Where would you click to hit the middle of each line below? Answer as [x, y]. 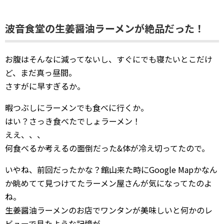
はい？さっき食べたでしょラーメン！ [73, 121]
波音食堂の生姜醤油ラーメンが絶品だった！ [105, 28]
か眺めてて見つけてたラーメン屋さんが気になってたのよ [108, 183]
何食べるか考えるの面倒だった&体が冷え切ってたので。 [107, 148]
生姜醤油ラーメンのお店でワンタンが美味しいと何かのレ [109, 210]
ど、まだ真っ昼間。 [41, 72]
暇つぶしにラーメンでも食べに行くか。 [77, 107]
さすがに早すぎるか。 [45, 86]
